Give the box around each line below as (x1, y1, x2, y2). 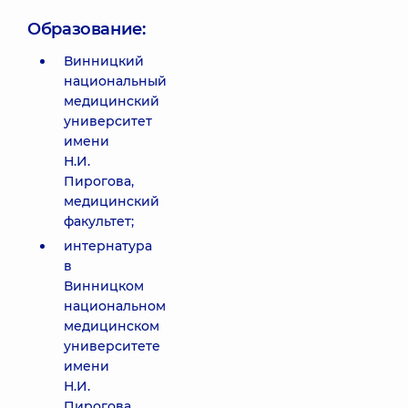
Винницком (64, 278, 144, 294)
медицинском (64, 318, 159, 334)
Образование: (27, 19, 146, 39)
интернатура (64, 238, 152, 254)
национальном (64, 298, 166, 314)
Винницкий (64, 53, 144, 69)
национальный (64, 73, 167, 89)
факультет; (64, 213, 134, 229)
